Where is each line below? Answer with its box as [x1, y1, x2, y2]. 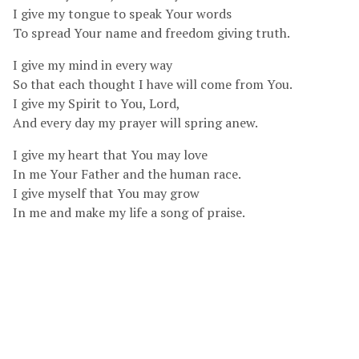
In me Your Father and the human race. [13, 165, 241, 183]
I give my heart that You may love [13, 146, 208, 163]
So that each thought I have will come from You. [13, 75, 292, 93]
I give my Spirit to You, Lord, [13, 95, 180, 112]
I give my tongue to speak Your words [13, 5, 232, 22]
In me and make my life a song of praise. [13, 204, 245, 221]
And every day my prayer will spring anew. [13, 114, 258, 131]
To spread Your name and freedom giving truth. [13, 24, 290, 42]
